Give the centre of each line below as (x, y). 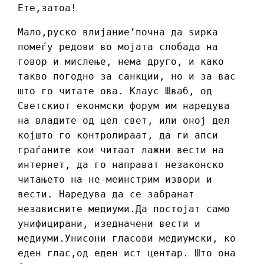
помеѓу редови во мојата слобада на (118, 47)
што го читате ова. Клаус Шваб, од (115, 91)
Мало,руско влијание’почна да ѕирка (118, 32)
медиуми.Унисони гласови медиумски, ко (127, 239)
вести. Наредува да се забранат (106, 194)
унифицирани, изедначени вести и (109, 224)
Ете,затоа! (50, 8)
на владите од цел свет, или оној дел (124, 121)
